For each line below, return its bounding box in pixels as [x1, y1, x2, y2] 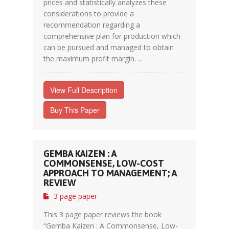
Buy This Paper [50, 105, 100, 115]
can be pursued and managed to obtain [43, 42, 174, 52]
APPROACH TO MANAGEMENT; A [43, 168, 177, 178]
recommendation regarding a [43, 20, 140, 30]
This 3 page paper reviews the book [43, 210, 162, 219]
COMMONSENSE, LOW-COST [43, 158, 164, 169]
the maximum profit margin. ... [43, 54, 143, 63]
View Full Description [50, 85, 118, 95]
